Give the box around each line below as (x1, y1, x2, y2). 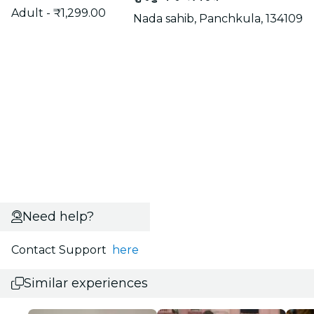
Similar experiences (24, 275, 148, 291)
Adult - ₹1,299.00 (11, 6, 106, 20)
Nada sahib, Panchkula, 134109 (133, 11, 303, 25)
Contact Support (11, 243, 112, 257)
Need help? (22, 208, 94, 224)
